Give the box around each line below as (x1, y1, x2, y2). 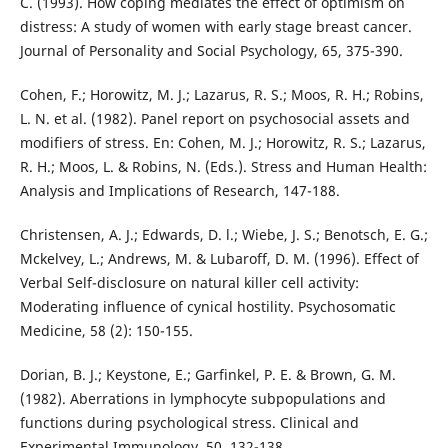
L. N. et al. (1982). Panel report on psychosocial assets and (19, 109, 410, 129)
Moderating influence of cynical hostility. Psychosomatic (19, 297, 396, 317)
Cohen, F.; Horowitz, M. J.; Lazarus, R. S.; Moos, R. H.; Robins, (19, 85, 424, 105)
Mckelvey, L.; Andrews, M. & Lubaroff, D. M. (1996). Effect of (19, 249, 419, 269)
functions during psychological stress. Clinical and (19, 413, 359, 433)
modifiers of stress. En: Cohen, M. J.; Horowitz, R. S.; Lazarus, (19, 133, 426, 153)
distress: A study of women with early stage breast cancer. (19, 17, 412, 37)
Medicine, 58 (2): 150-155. (19, 321, 193, 341)
